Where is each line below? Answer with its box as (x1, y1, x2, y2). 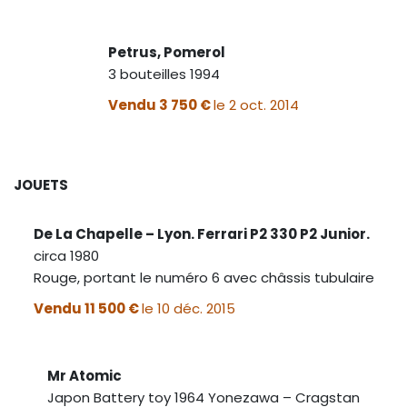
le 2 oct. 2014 (213, 94, 299, 114)
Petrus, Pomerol (108, 42, 225, 62)
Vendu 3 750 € (108, 94, 213, 114)
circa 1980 (33, 245, 99, 265)
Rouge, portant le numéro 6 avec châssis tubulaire (33, 267, 374, 287)
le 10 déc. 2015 (141, 298, 235, 318)
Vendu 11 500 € (33, 298, 142, 318)
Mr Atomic (47, 365, 122, 385)
